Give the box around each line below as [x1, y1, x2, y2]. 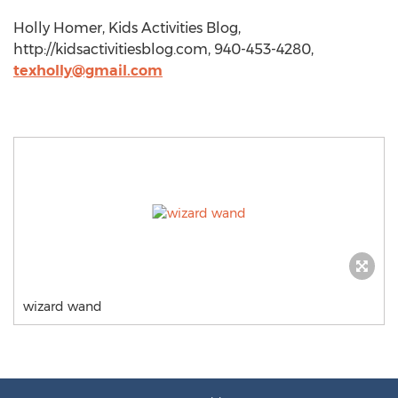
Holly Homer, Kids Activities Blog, [13, 20, 241, 36]
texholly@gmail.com [13, 62, 163, 79]
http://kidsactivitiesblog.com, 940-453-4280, [13, 41, 314, 58]
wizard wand [23, 298, 102, 314]
